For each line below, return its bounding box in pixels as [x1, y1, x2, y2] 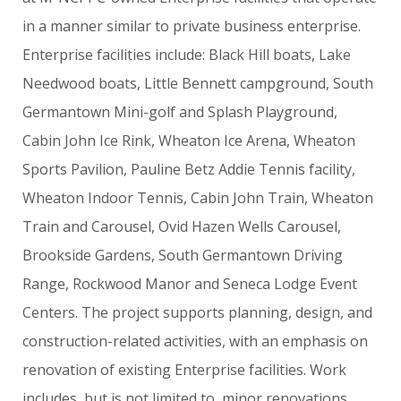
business [224, 16, 285, 36]
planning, [228, 303, 293, 322]
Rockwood [73, 274, 142, 294]
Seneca [223, 274, 271, 294]
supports [163, 303, 226, 322]
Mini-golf [114, 102, 176, 122]
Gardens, [95, 245, 156, 265]
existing [118, 360, 172, 380]
